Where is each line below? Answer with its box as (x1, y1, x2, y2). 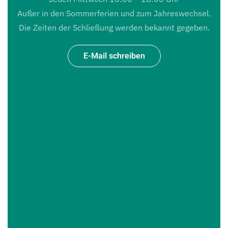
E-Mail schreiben (83, 50, 145, 62)
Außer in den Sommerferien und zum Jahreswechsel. (17, 8, 211, 18)
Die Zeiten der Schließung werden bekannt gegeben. (18, 22, 210, 33)
